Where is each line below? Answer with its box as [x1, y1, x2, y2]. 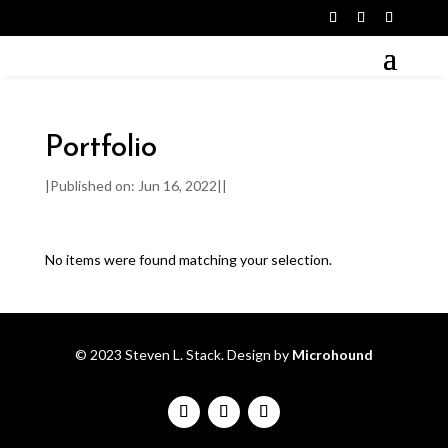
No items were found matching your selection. [44, 251, 332, 269]
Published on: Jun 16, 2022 [49, 177, 217, 195]
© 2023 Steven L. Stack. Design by [74, 346, 292, 364]
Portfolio [44, 133, 157, 165]
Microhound [291, 346, 373, 364]
